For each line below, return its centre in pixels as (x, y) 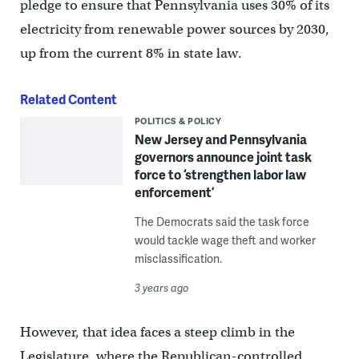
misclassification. (178, 258)
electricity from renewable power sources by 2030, (174, 29)
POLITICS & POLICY (178, 120)
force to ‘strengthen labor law (220, 174)
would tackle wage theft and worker (225, 240)
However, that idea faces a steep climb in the (157, 332)
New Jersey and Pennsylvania (220, 139)
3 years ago (161, 287)
